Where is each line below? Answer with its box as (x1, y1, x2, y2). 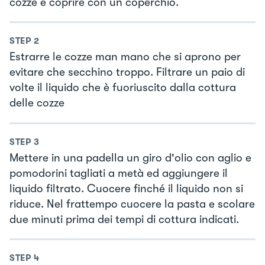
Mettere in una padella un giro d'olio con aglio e (9, 151, 251, 164)
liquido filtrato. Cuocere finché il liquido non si (9, 182, 243, 195)
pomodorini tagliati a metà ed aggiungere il (9, 166, 228, 180)
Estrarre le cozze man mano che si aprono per (9, 50, 241, 64)
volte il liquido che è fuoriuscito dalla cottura (9, 81, 236, 95)
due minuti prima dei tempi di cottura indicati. (9, 212, 239, 226)
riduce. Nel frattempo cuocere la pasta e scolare (9, 197, 255, 211)
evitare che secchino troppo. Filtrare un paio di (9, 66, 245, 79)
